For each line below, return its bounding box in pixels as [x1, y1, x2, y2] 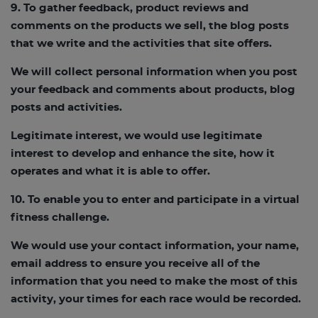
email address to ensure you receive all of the [11, 258, 260, 269]
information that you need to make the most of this [11, 276, 297, 287]
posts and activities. [11, 102, 122, 113]
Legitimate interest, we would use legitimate [11, 131, 262, 141]
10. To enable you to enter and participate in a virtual [11, 194, 300, 205]
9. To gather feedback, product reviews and [11, 3, 248, 13]
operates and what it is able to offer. [11, 166, 210, 177]
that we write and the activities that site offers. [11, 38, 272, 49]
